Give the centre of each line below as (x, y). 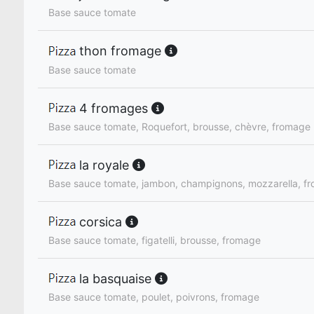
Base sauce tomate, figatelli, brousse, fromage (155, 240)
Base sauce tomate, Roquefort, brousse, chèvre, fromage (179, 126)
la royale (104, 165)
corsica (101, 221)
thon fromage (120, 51)
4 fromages (114, 108)
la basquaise (115, 278)
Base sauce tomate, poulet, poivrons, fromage (154, 296)
